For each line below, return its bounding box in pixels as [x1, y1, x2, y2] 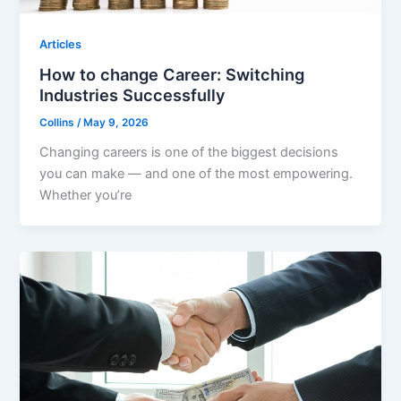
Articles [39, 37, 82, 51]
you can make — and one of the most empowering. [39, 166, 354, 183]
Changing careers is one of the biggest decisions [39, 144, 339, 161]
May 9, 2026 [83, 116, 149, 130]
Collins [39, 116, 78, 130]
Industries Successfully [39, 85, 226, 106]
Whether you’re [39, 187, 132, 204]
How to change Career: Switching [39, 64, 305, 85]
